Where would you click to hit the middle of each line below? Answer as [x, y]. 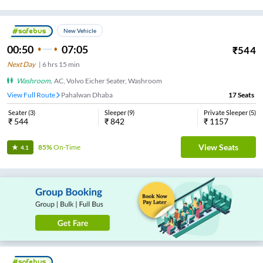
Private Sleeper [226, 113]
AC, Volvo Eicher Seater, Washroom [108, 81]
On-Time [67, 147]
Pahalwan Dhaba [87, 95]
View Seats [218, 147]
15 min [69, 65]
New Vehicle [80, 31]
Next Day [21, 65]
